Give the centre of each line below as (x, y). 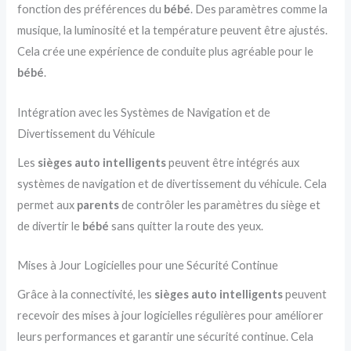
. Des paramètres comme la (259, 9)
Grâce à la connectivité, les (85, 295)
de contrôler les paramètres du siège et (221, 204)
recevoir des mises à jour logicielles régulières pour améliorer (171, 316)
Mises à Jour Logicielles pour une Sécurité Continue (148, 266)
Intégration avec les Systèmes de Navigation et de (144, 112)
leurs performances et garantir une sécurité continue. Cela (166, 337)
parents (100, 204)
